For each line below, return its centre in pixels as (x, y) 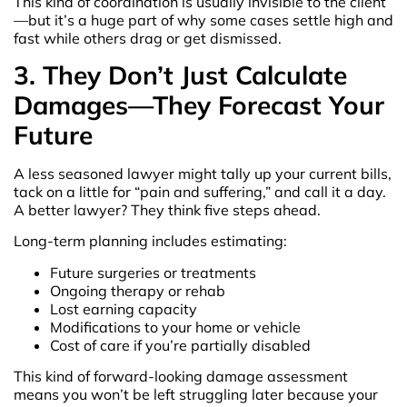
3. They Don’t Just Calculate (180, 75)
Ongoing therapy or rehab (138, 290)
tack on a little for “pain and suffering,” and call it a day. (200, 192)
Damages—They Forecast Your (199, 105)
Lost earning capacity (124, 308)
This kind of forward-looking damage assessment (181, 377)
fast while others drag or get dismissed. (148, 38)
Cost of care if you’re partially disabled (180, 345)
